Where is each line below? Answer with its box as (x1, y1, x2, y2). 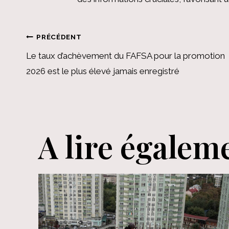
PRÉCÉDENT (36, 32, 82, 41)
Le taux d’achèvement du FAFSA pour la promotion (26, 51, 225, 61)
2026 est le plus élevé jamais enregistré (26, 66, 179, 77)
